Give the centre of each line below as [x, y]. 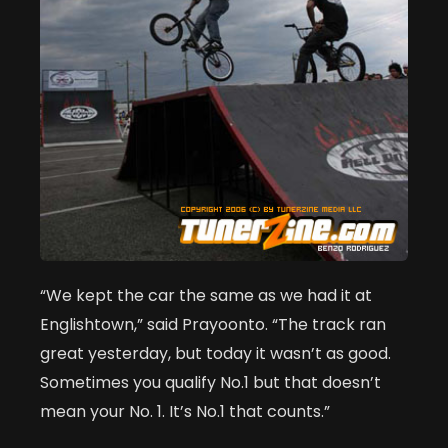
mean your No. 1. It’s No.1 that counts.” [185, 412]
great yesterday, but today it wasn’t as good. [215, 354]
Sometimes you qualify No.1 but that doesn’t [210, 383]
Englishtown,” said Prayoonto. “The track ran [213, 325]
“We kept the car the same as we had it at [206, 296]
